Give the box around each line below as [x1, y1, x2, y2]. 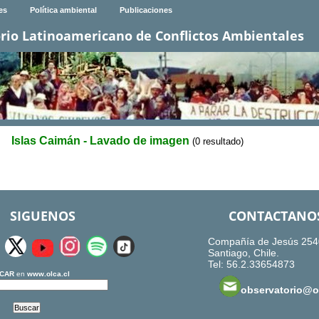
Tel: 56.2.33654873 [207, 258, 295, 271]
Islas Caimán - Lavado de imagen [11, 135, 190, 147]
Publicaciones [119, 6, 172, 15]
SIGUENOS [9, 207, 75, 225]
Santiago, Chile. [207, 247, 279, 259]
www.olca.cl [26, 270, 70, 278]
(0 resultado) [192, 136, 244, 147]
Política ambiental [29, 6, 97, 15]
